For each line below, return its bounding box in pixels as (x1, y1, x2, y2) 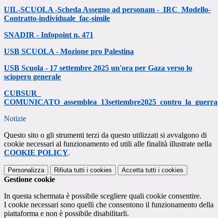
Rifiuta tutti (54, 166, 85, 174)
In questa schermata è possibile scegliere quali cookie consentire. (4, 192, 201, 200)
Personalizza (8, 166, 44, 174)
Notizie (4, 114, 26, 123)
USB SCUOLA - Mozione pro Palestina (4, 47, 134, 56)
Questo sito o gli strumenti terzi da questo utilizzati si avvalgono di (4, 131, 207, 140)
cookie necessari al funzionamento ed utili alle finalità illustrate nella (4, 140, 212, 148)
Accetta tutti (122, 166, 156, 174)
